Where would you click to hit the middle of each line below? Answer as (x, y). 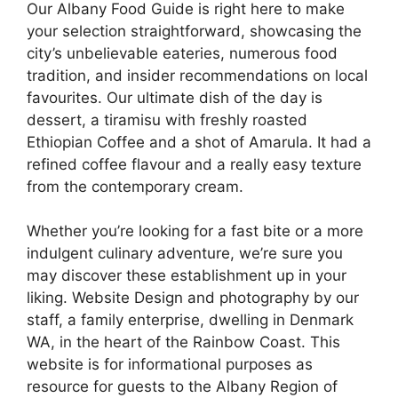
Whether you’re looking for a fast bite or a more (195, 231)
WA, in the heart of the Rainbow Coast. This (183, 342)
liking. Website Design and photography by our (193, 298)
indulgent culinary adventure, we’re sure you (185, 253)
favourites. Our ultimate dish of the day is (175, 97)
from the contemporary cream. (135, 186)
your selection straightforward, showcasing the (194, 31)
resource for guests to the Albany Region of (182, 386)
